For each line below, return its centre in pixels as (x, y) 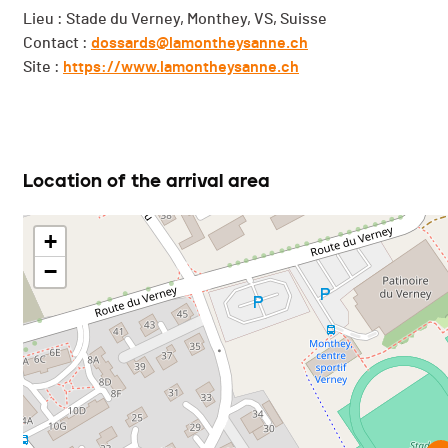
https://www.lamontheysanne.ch (181, 67)
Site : (43, 67)
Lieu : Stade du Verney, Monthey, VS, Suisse (175, 19)
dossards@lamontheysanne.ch (199, 43)
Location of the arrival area (146, 181)
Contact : (57, 43)
